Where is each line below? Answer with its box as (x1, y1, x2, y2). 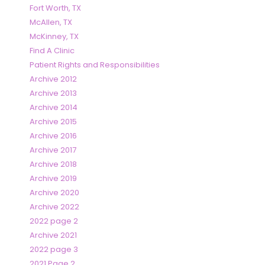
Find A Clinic (30, 45, 75, 57)
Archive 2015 (30, 116, 77, 128)
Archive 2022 (30, 201, 79, 213)
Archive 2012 (30, 73, 77, 85)
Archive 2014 (30, 102, 77, 114)
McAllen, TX (30, 17, 72, 28)
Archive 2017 (30, 144, 76, 156)
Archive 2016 (30, 130, 77, 142)
